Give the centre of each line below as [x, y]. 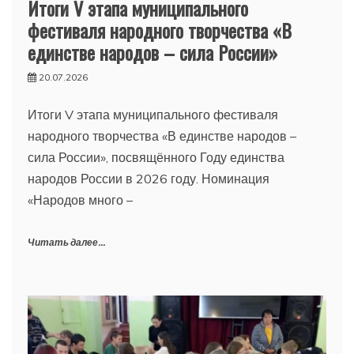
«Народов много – [80, 200]
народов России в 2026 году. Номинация [150, 178]
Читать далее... [66, 243]
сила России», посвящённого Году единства [156, 157]
